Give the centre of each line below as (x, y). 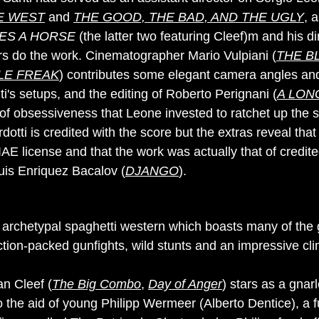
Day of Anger (185, 284)
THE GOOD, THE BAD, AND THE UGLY (189, 17)
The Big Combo (96, 284)
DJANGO (152, 171)
